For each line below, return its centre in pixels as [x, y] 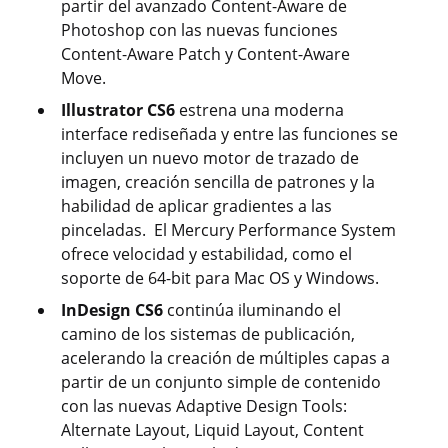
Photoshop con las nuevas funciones [199, 30]
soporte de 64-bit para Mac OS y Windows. [220, 278]
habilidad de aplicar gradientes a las [196, 206]
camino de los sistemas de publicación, [208, 334]
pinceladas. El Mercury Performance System [228, 230]
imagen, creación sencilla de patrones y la [218, 182]
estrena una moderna [259, 110]
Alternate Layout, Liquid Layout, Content [212, 430]
